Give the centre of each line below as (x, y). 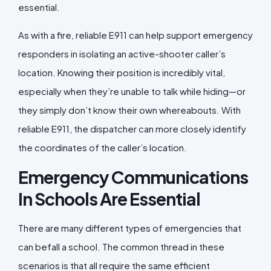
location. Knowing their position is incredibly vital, (122, 72)
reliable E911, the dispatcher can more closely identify (132, 128)
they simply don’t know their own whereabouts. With (129, 109)
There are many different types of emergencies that (130, 227)
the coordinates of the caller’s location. (103, 147)
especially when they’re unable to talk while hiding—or (132, 91)
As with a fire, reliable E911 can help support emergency (135, 34)
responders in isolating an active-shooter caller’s (122, 53)
